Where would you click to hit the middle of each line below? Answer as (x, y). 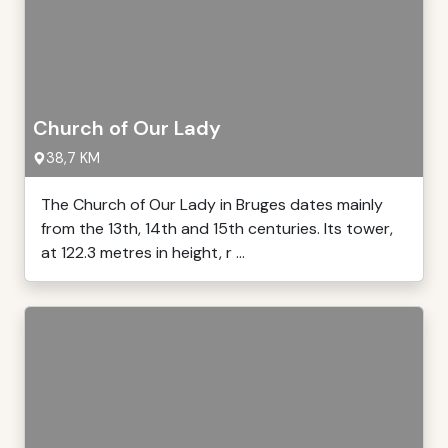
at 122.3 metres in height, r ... (143, 252)
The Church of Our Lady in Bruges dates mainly (212, 204)
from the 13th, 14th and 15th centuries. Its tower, (217, 228)
